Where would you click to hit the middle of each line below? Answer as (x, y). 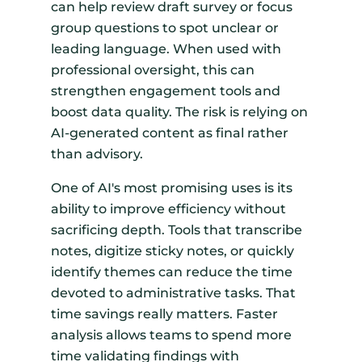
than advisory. (97, 154)
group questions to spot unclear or (164, 28)
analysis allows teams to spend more (171, 335)
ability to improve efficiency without (168, 209)
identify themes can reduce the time (171, 272)
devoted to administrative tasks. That (173, 293)
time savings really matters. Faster (164, 314)
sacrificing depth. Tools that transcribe (176, 230)
